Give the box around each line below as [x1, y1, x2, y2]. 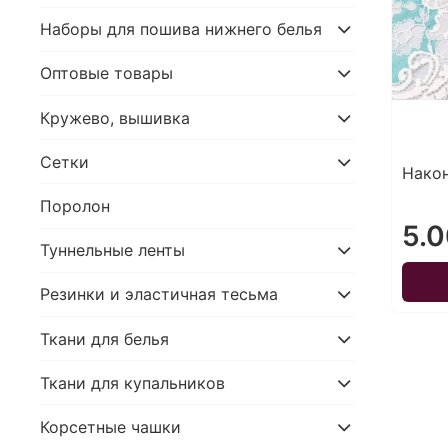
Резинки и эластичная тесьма [40, 284, 278, 305]
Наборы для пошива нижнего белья [40, 19, 322, 40]
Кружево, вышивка [40, 107, 190, 128]
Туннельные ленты [40, 240, 185, 261]
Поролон [40, 196, 110, 217]
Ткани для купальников [40, 372, 225, 393]
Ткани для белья [40, 328, 169, 349]
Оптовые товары [40, 63, 173, 84]
